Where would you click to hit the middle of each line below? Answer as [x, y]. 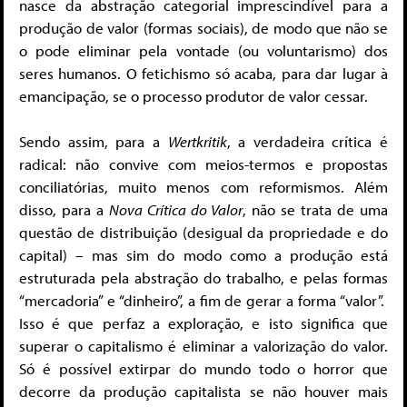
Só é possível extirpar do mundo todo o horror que [203, 369]
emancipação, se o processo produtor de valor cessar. [194, 95]
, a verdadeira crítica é [307, 142]
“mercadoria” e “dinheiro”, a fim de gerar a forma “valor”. [203, 301]
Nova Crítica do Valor [176, 210]
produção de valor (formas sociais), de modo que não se [203, 27]
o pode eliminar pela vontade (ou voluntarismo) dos [203, 50]
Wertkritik [197, 142]
